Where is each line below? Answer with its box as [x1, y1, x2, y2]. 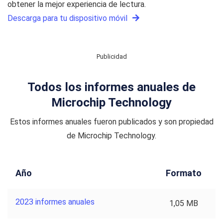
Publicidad [96, 53, 127, 61]
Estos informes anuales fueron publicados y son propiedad [9, 116, 214, 126]
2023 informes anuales [15, 197, 95, 207]
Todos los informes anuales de [27, 80, 196, 95]
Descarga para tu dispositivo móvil [7, 13, 129, 23]
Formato [165, 167, 202, 178]
